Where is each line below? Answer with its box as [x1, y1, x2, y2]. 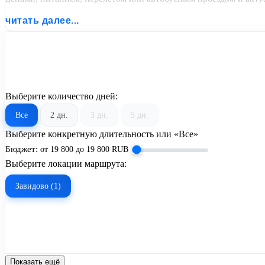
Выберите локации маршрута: [5, 158, 127, 169]
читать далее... [5, 15, 79, 25]
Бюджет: [5, 143, 38, 154]
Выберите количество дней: [5, 91, 118, 101]
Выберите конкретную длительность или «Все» [5, 128, 198, 139]
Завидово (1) [15, 181, 61, 190]
